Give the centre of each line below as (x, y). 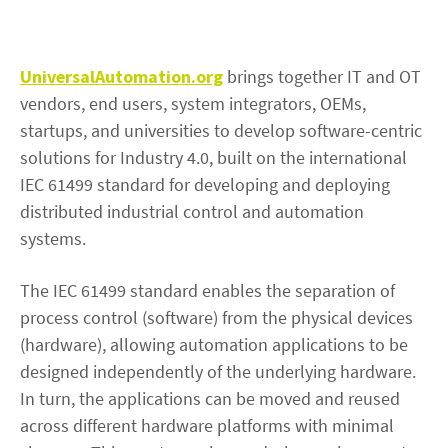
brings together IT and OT (322, 76)
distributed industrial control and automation (192, 211)
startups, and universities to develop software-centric (221, 130)
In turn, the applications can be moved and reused (210, 398)
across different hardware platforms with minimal (207, 425)
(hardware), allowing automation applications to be (214, 344)
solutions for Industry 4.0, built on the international (213, 157)
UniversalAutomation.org (121, 76)
